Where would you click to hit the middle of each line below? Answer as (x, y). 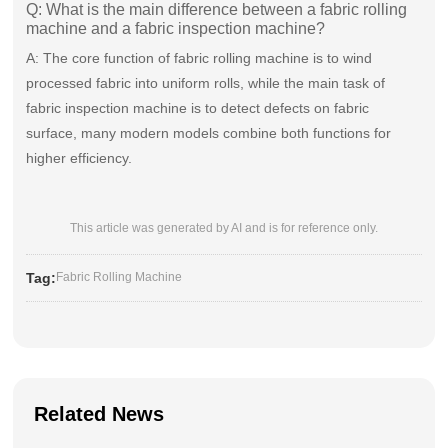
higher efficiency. (79, 158)
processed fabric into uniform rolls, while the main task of (206, 83)
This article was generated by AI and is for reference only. (223, 228)
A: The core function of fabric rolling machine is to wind (199, 58)
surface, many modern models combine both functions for (209, 133)
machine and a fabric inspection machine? (176, 29)
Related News (99, 414)
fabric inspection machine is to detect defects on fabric (198, 108)
